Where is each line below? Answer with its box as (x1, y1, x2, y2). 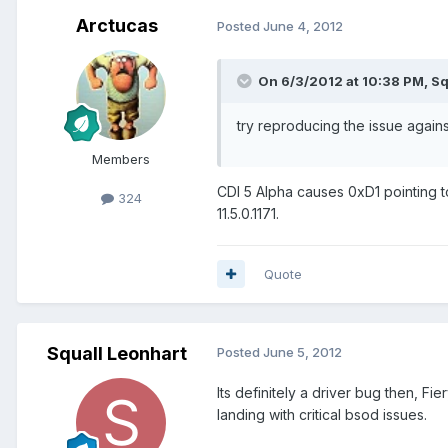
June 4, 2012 (263, 18, 343, 35)
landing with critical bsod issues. (217, 405, 427, 423)
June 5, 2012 (263, 343, 342, 360)
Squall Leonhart (47, 342, 187, 364)
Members (92, 150, 150, 167)
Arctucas (76, 14, 158, 36)
